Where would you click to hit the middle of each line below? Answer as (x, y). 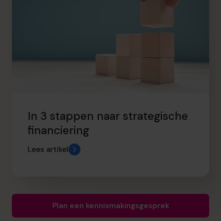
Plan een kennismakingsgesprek (110, 206)
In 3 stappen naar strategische (108, 116)
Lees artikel (48, 149)
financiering (58, 130)
